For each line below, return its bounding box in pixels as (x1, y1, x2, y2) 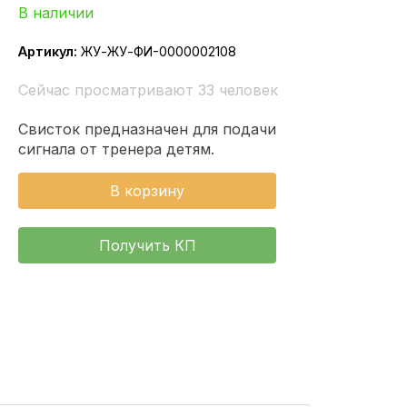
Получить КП (98, 236, 196, 254)
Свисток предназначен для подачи (18, 120, 276, 138)
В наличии (18, 4, 94, 22)
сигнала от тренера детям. (18, 140, 219, 158)
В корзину (110, 182, 184, 200)
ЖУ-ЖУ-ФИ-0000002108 (77, 44, 236, 59)
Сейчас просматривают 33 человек (18, 81, 278, 99)
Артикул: (18, 44, 77, 59)
